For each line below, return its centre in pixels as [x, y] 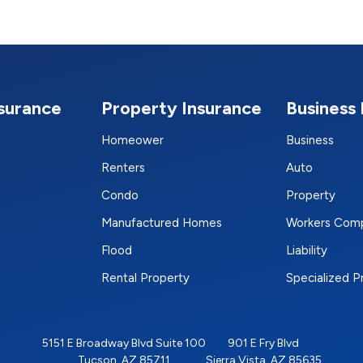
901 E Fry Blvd [263, 344]
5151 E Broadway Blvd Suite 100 [124, 344]
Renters [123, 168]
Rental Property [145, 278]
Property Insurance [181, 109]
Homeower [132, 141]
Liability [307, 251]
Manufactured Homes [162, 223]
